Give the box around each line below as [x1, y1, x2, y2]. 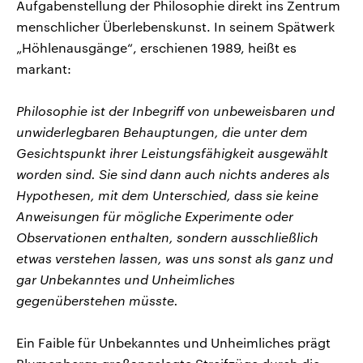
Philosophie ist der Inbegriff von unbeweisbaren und [16, 102, 335, 118]
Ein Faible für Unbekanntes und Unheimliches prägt [16, 334, 331, 350]
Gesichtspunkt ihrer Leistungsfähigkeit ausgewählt [16, 144, 328, 160]
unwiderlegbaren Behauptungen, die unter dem [16, 123, 308, 139]
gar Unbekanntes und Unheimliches [16, 271, 235, 287]
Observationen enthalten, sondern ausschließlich [16, 228, 318, 245]
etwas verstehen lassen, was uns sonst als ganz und [16, 250, 333, 266]
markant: [16, 60, 71, 76]
